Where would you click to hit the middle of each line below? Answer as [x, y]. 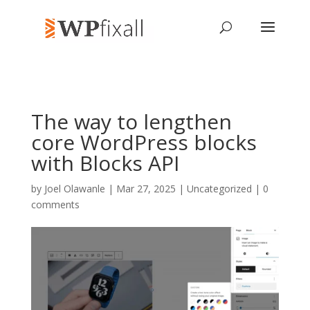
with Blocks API [105, 163]
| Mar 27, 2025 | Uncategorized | [184, 189]
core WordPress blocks [144, 142]
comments [55, 204]
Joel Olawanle [74, 189]
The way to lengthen [131, 121]
